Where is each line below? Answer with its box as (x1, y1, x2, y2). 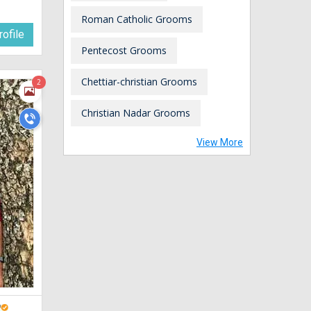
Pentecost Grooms (81, 43, 167, 57)
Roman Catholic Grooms (81, 12, 192, 26)
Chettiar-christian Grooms (81, 74, 197, 88)
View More (196, 136, 243, 148)
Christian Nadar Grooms (81, 106, 190, 119)
